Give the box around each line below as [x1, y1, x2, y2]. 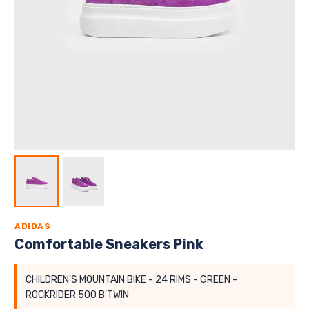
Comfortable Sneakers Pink [14, 235, 203, 252]
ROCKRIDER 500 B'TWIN [26, 288, 129, 301]
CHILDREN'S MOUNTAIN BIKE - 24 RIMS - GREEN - [26, 273, 237, 286]
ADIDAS [14, 221, 51, 231]
